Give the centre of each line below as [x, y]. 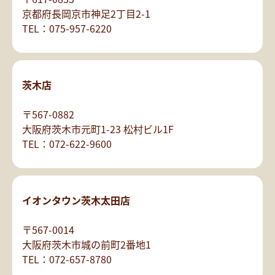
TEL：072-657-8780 [67, 259]
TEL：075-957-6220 [67, 29]
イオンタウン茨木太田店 [76, 200]
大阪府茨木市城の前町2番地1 [87, 245]
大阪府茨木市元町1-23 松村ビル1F [98, 129]
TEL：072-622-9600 [67, 144]
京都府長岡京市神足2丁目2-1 [86, 14]
